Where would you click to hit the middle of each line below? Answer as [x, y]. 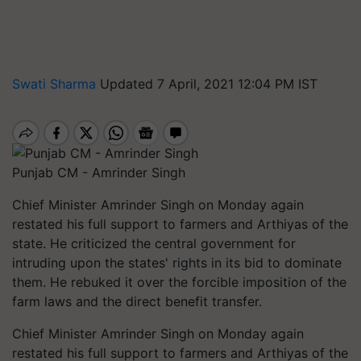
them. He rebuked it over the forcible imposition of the [179, 282]
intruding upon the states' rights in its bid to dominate [177, 262]
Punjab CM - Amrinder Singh [99, 172]
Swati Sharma [56, 84]
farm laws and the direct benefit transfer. [139, 301]
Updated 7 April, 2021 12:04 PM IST [209, 84]
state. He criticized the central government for [154, 243]
